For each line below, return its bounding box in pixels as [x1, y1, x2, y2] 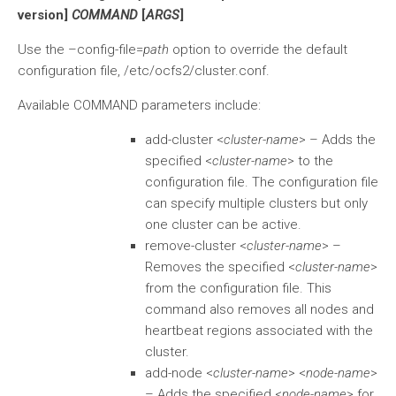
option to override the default [169, 42, 347, 57]
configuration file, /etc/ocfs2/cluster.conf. [18, 63, 270, 79]
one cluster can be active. [145, 217, 301, 232]
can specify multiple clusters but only [145, 195, 368, 211]
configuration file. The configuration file [145, 174, 378, 190]
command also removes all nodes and [145, 301, 374, 317]
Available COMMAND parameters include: [18, 97, 261, 113]
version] [18, 7, 72, 23]
